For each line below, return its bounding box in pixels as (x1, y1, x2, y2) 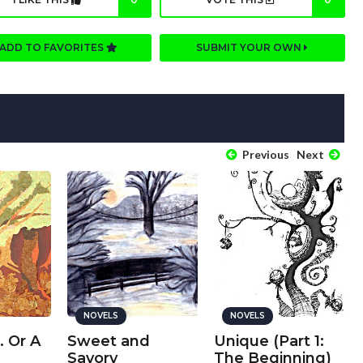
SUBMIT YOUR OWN (196, 41, 305, 53)
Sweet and (66, 331, 150, 350)
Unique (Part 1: (214, 331, 325, 350)
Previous (239, 147, 289, 161)
